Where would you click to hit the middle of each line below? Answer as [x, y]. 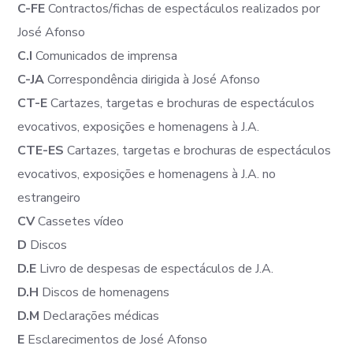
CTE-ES [41, 150]
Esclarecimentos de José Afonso [116, 340]
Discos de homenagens [104, 292]
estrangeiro [49, 198]
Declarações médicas [100, 316]
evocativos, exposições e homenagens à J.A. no [147, 174]
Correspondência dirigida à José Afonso [152, 80]
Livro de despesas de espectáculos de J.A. [155, 269]
